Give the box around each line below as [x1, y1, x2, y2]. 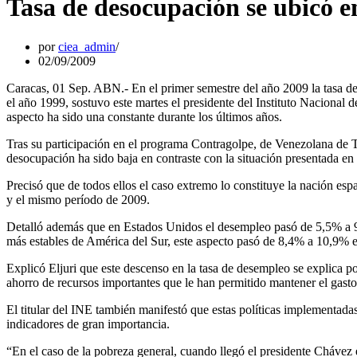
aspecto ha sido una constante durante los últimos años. [6, 109, 282, 124]
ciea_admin [58, 39, 116, 53]
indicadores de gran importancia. [6, 316, 170, 331]
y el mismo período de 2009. [6, 192, 150, 206]
